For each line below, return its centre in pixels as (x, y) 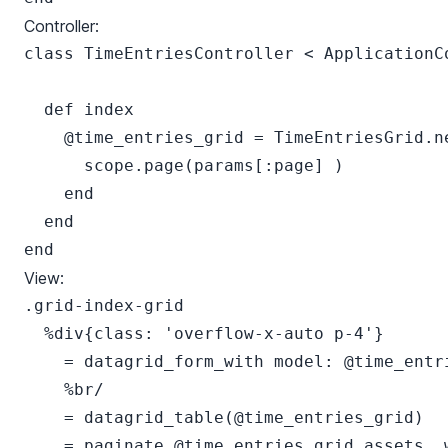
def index (79, 109)
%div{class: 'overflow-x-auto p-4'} (204, 333)
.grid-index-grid (104, 305)
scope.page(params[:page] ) (184, 165)
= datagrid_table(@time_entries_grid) (224, 417)
